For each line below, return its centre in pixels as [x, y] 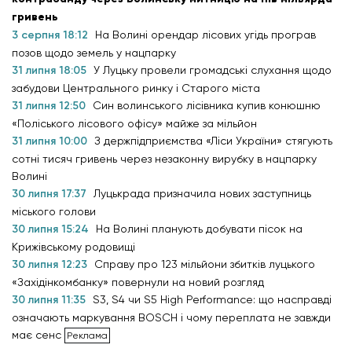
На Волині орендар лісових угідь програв [205, 35]
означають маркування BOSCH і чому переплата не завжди [171, 318]
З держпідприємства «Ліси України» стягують [213, 141]
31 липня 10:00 [51, 141]
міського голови [54, 212]
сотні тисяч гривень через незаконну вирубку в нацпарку [164, 159]
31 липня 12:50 [50, 106]
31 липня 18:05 [51, 71]
